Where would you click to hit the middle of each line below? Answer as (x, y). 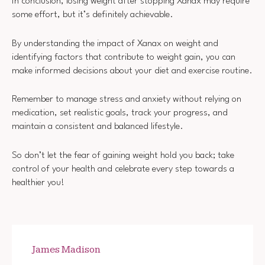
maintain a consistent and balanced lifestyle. (98, 127)
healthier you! (38, 182)
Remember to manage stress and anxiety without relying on (127, 100)
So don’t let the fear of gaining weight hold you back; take (123, 155)
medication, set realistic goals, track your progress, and (120, 113)
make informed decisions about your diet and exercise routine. (132, 71)
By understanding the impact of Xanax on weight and (115, 43)
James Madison (66, 250)
